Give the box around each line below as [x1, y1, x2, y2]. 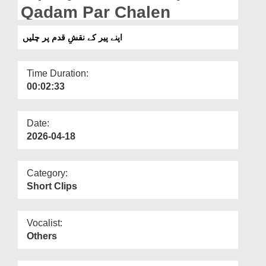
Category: [27, 167, 68, 178]
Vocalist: [27, 217, 62, 228]
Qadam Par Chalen [21, 2, 170, 21]
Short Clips [27, 180, 77, 191]
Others [27, 230, 57, 241]
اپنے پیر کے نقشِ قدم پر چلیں [23, 32, 122, 42]
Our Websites [14, 24, 59, 32]
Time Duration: [27, 68, 88, 78]
